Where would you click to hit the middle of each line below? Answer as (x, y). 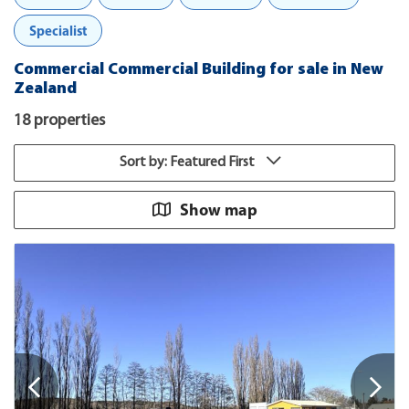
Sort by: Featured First (188, 163)
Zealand (45, 89)
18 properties (59, 121)
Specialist (58, 31)
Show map (218, 210)
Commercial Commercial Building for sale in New (199, 70)
